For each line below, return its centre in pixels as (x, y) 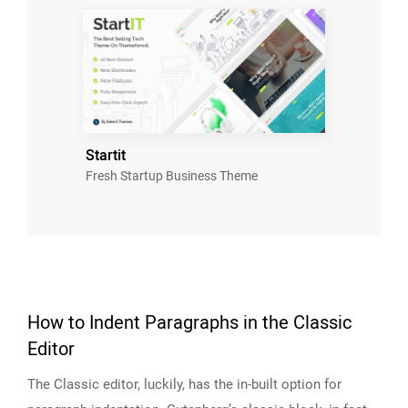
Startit (106, 155)
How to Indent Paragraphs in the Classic (189, 322)
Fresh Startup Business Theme (172, 175)
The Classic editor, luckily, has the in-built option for (184, 384)
